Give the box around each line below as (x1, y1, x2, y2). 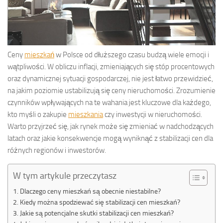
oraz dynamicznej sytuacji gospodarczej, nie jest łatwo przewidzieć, (7, 74, 213, 83)
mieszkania (68, 110, 103, 119)
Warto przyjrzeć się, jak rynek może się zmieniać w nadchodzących (7, 121, 214, 131)
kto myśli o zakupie (7, 110, 68, 119)
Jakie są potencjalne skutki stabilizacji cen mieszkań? (19, 209, 174, 217)
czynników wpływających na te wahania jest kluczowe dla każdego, (7, 98, 211, 107)
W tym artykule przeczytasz (13, 170, 116, 181)
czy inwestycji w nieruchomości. (103, 110, 202, 119)
